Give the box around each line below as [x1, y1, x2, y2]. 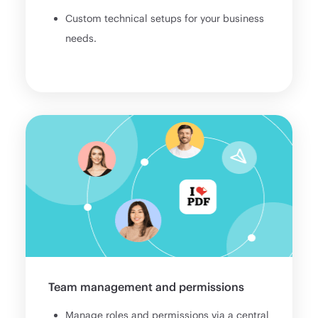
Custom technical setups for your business [65, 12, 265, 25]
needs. [65, 32, 97, 45]
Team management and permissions [48, 279, 245, 293]
